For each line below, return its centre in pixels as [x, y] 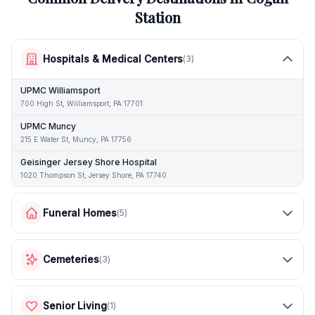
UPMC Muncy [48, 126]
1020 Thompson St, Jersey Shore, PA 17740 [94, 175]
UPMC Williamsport [60, 90]
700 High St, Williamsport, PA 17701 [82, 103]
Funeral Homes [80, 213]
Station [157, 17]
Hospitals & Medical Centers [113, 59]
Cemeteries [71, 259]
